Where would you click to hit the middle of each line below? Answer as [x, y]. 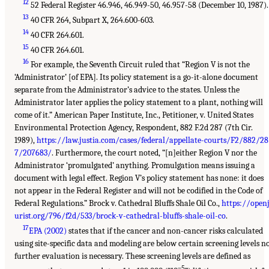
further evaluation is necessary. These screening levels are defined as [132, 256]
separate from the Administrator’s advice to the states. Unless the [127, 90]
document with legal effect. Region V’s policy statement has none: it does [139, 178]
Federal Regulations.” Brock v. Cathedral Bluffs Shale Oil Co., [118, 204]
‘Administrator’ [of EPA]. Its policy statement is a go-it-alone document [136, 77]
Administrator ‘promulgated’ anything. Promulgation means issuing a [135, 166]
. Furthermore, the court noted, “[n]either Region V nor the [154, 153]
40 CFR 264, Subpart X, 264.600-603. [92, 20]
